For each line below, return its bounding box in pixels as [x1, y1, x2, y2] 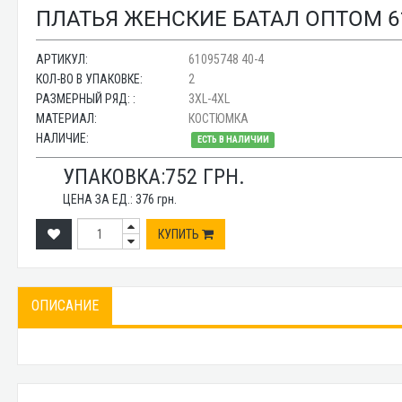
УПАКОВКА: [63, 164, 166, 189]
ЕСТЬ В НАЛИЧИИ [197, 134, 269, 145]
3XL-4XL [188, 92, 231, 106]
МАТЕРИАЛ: [36, 111, 98, 126]
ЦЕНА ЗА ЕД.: [63, 192, 136, 206]
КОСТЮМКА [188, 111, 249, 126]
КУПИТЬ [158, 226, 203, 241]
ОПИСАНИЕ [31, 297, 100, 314]
